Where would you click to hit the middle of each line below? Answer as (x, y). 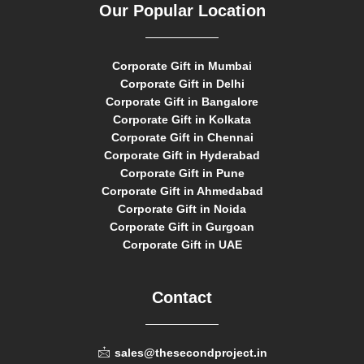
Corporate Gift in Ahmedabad (182, 191)
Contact (182, 297)
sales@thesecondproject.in (191, 352)
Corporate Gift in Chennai (182, 137)
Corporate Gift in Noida (182, 208)
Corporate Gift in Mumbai (182, 65)
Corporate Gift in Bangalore (182, 101)
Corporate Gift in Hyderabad (182, 155)
